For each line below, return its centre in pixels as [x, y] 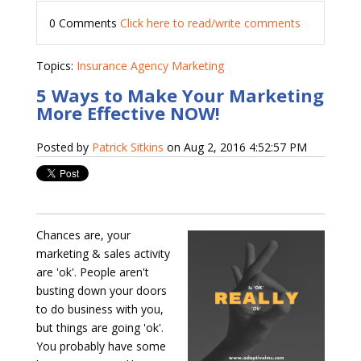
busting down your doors [101, 291]
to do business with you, [100, 309]
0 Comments [84, 23]
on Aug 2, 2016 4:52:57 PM [235, 147]
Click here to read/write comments [210, 23]
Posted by [64, 147]
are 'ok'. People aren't [92, 272]
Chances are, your [83, 235]
